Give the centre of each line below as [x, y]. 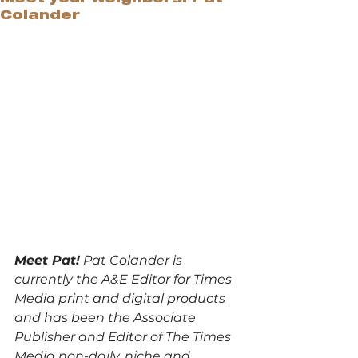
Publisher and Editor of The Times [124, 336]
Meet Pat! [47, 260]
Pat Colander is [133, 260]
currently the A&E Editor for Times [125, 279]
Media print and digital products [121, 298]
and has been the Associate [107, 317]
